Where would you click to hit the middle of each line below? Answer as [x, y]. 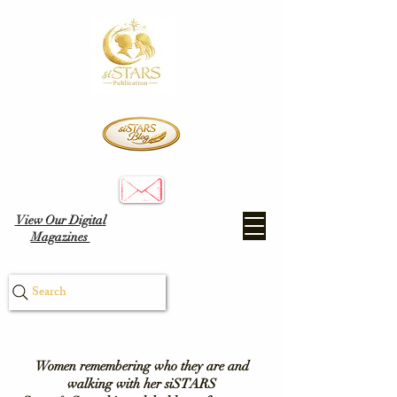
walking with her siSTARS [142, 384]
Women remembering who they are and [142, 366]
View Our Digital [60, 220]
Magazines [60, 237]
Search [49, 292]
